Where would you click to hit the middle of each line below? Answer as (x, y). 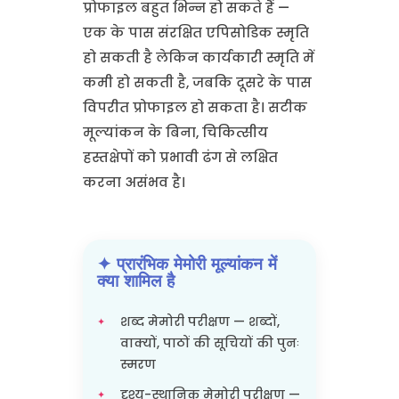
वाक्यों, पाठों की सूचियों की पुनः (209, 343)
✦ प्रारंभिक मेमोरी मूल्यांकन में (187, 264)
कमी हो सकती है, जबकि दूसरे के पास (197, 82)
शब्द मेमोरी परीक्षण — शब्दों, (199, 322)
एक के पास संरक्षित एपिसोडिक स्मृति (195, 33)
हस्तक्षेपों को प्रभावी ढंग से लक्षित (180, 157)
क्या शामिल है (135, 281)
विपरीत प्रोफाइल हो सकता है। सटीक (195, 107)
